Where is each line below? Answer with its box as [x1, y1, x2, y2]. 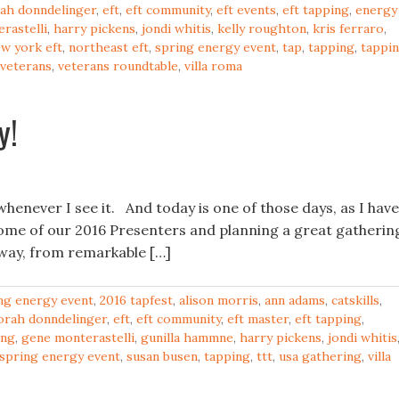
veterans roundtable [58, 58, 178, 74]
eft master [227, 311, 289, 327]
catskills [331, 292, 379, 308]
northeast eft [69, 39, 149, 55]
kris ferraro [313, 20, 384, 37]
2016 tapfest [100, 292, 173, 308]
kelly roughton [217, 20, 306, 37]
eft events [216, 2, 276, 18]
